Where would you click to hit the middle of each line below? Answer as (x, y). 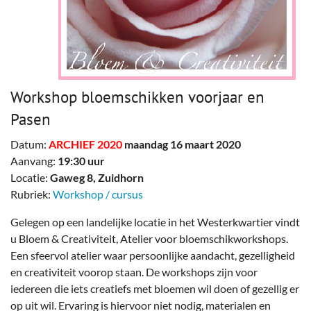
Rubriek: (32, 194)
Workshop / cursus (98, 194)
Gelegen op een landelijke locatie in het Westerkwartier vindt (155, 221)
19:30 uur (81, 160)
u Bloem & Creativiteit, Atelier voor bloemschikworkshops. (149, 238)
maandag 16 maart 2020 (183, 144)
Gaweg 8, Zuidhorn (97, 177)
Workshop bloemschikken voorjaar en (137, 96)
